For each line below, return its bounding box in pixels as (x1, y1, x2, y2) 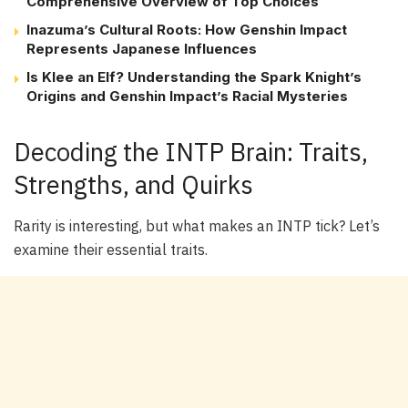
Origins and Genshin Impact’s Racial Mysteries (26, 87, 348, 106)
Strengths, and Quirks (14, 168, 253, 201)
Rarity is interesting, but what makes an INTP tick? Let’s (14, 216, 380, 235)
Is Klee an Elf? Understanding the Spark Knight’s (26, 68, 362, 87)
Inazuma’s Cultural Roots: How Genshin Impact (26, 21, 347, 39)
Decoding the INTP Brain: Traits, (14, 136, 368, 168)
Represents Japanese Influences (26, 40, 257, 58)
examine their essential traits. (14, 240, 208, 259)
